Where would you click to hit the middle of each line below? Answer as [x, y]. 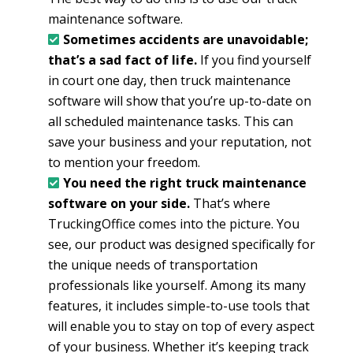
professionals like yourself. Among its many [176, 285]
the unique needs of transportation [152, 264]
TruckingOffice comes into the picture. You [173, 223]
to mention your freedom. [124, 162]
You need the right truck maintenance [184, 182]
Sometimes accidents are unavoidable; [185, 39]
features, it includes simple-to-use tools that [178, 305]
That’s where [230, 203]
